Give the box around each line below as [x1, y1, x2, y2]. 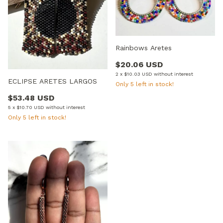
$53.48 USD [8, 93, 54, 103]
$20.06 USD [115, 60, 163, 69]
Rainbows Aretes [115, 44, 172, 52]
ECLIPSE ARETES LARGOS [8, 77, 97, 85]
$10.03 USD [124, 71, 152, 77]
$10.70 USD [16, 104, 44, 110]
